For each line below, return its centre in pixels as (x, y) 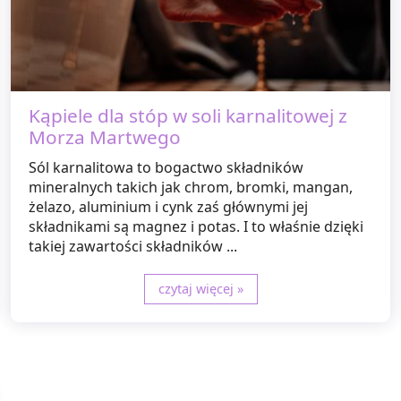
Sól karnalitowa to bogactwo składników (166, 168)
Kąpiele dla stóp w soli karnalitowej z (188, 116)
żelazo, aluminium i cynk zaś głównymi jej (168, 207)
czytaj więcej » (200, 289)
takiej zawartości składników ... (133, 247)
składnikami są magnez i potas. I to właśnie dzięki (196, 227)
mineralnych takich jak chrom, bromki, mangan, (191, 188)
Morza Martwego (105, 137)
